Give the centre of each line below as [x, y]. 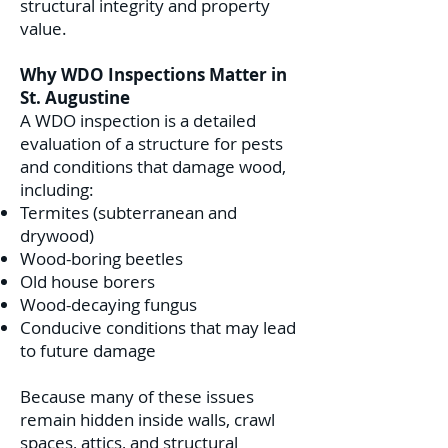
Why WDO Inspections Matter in [153, 74]
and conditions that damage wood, [153, 166]
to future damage [88, 350]
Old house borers [87, 281]
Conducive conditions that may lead [158, 327]
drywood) [57, 235]
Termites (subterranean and [128, 212]
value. [43, 28]
